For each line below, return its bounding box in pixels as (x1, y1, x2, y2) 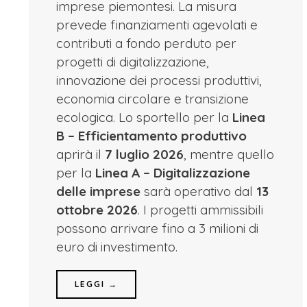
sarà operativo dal (140, 183, 256, 199)
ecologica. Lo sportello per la (56, 109, 232, 125)
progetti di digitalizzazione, (56, 53, 209, 70)
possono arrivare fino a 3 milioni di (56, 220, 258, 236)
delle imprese (56, 183, 140, 199)
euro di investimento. (56, 238, 177, 255)
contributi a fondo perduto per (56, 35, 236, 51)
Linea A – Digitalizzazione (95, 164, 250, 181)
